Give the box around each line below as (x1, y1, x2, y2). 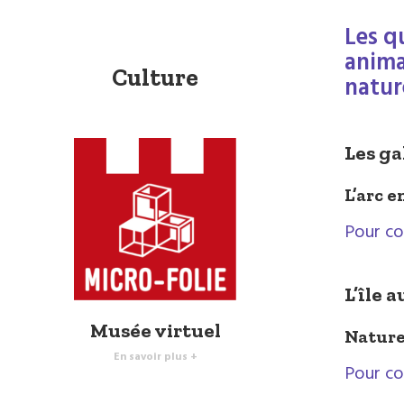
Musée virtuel (89, 318, 221, 343)
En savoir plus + (113, 348, 197, 366)
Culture (112, 63, 198, 92)
